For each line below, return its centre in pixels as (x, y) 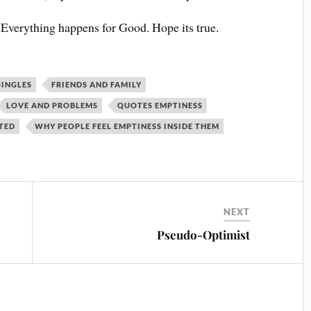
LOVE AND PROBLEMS (52, 105)
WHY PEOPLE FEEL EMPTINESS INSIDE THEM (127, 126)
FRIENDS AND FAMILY (97, 84)
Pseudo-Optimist (204, 234)
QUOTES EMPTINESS (160, 105)
